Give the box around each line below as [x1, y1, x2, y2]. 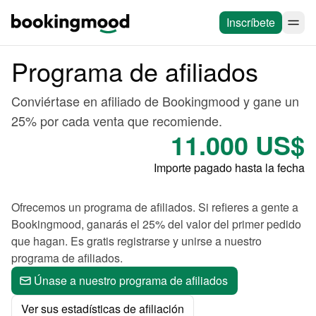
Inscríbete [226, 14, 275, 30]
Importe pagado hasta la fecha [154, 159, 305, 176]
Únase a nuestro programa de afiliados [34, 272, 228, 288]
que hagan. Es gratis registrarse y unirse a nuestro [11, 233, 262, 249]
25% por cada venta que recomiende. [11, 111, 222, 130]
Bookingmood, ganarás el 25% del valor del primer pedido [11, 216, 301, 232]
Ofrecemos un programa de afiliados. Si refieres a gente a [11, 199, 298, 215]
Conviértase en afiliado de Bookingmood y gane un [11, 92, 299, 110]
